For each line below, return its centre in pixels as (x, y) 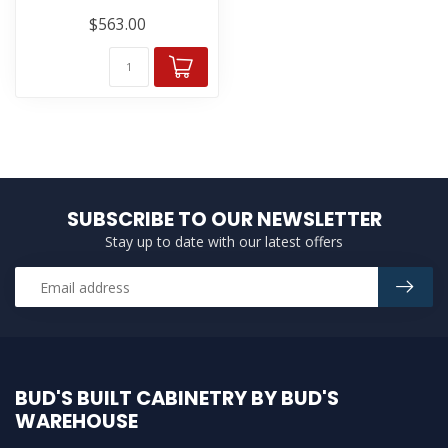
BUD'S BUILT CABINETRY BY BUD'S (177, 398)
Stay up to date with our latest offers (224, 242)
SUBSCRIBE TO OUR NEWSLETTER (224, 219)
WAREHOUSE (76, 421)
